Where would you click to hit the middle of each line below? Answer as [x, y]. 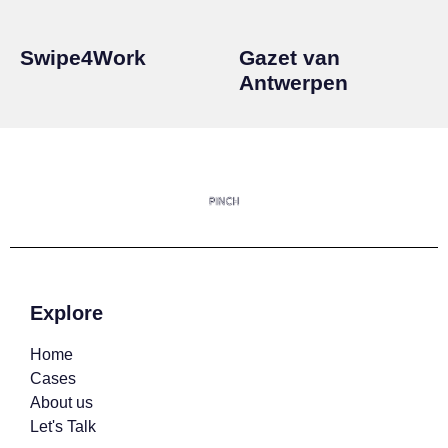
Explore [66, 313]
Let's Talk [63, 427]
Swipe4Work [83, 58]
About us [61, 403]
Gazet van [289, 58]
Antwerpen [293, 83]
